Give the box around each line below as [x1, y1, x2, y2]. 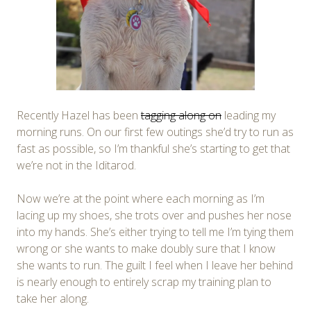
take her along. [17, 291, 89, 307]
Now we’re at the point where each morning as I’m [17, 191, 264, 207]
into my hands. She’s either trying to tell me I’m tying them [17, 224, 294, 240]
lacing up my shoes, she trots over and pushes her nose [17, 208, 292, 224]
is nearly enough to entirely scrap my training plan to [17, 274, 271, 290]
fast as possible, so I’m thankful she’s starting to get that [17, 141, 290, 157]
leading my [221, 108, 276, 124]
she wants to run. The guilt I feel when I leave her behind [17, 258, 293, 274]
